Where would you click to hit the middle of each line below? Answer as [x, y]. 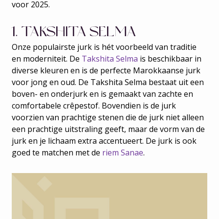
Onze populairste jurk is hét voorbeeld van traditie [104, 47]
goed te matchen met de [57, 153]
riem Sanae [123, 153]
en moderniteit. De [47, 59]
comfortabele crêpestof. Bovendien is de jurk [94, 106]
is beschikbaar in [170, 59]
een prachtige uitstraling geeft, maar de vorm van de [108, 129]
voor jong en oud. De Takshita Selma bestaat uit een [108, 82]
